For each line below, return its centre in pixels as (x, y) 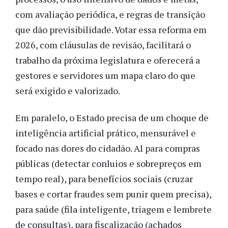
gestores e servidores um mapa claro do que (105, 76)
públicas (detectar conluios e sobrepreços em (108, 163)
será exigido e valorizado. (68, 91)
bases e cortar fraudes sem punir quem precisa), (113, 194)
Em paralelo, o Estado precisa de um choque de (112, 117)
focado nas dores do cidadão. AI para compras (108, 148)
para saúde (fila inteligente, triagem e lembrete (113, 209)
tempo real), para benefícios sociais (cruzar (104, 178)
